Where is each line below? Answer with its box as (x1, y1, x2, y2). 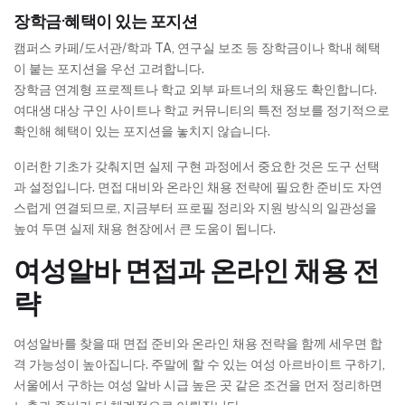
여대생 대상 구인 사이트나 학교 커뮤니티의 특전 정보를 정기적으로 (14, 103, 390, 118)
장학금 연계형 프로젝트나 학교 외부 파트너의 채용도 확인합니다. (14, 82, 377, 98)
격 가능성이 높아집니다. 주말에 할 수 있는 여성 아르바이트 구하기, (14, 357, 385, 372)
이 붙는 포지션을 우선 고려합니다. (14, 61, 204, 77)
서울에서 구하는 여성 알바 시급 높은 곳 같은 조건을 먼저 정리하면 (14, 378, 382, 393)
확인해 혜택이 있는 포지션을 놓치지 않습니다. (14, 124, 270, 139)
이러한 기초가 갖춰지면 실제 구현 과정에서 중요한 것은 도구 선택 (14, 159, 380, 174)
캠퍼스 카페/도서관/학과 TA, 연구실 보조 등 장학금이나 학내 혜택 (14, 41, 381, 56)
